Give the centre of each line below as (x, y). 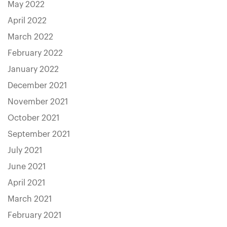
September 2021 (39, 134)
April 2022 (27, 21)
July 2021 (25, 150)
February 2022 (35, 53)
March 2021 (30, 199)
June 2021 (27, 167)
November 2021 (38, 102)
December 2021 (37, 86)
